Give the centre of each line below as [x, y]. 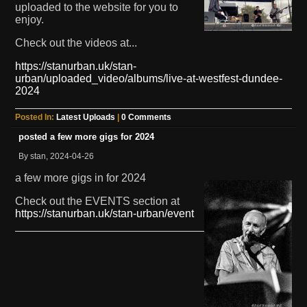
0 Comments [146, 117]
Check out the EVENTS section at [97, 201]
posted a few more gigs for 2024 [86, 136]
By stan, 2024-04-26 [56, 156]
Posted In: [36, 117]
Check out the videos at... [76, 42]
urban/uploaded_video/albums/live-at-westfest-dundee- [149, 78]
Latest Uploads [86, 117]
